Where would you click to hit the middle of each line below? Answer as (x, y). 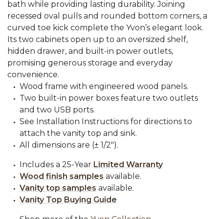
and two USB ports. (57, 110)
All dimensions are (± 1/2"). (69, 145)
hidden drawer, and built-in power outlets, (90, 51)
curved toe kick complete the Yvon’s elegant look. (105, 28)
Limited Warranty (128, 164)
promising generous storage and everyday (90, 63)
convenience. (33, 75)
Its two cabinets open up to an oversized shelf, (98, 39)
